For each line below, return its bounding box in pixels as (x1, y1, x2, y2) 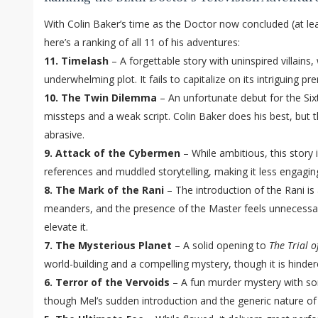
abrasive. (44, 128, 84, 142)
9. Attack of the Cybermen (44, 146, 180, 160)
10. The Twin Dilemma (44, 91, 157, 105)
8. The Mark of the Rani (44, 183, 164, 197)
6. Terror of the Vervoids (44, 275, 170, 290)
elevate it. (44, 220, 88, 234)
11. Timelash (44, 54, 109, 68)
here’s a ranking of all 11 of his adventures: (44, 35, 240, 50)
